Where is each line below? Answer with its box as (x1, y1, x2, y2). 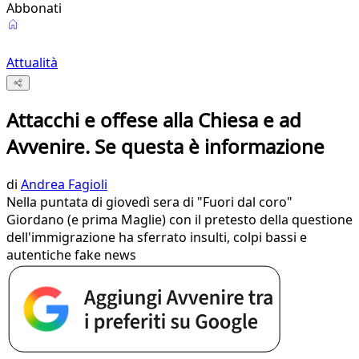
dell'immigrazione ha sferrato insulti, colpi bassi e (6, 228, 307, 247)
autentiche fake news (6, 246, 136, 264)
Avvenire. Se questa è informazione (6, 133, 325, 160)
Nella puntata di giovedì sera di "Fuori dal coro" (6, 193, 292, 212)
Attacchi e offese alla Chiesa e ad (6, 107, 301, 134)
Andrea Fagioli (21, 175, 107, 194)
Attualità (6, 54, 58, 71)
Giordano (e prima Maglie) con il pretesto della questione (6, 211, 353, 229)
